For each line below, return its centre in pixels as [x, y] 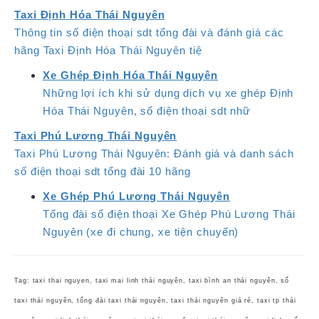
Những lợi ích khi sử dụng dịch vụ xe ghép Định [168, 93]
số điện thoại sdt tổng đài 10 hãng [103, 172]
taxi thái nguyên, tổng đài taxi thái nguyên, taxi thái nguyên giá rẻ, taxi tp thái [155, 301]
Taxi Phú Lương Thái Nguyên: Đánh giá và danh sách [155, 154]
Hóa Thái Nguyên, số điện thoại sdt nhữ [147, 111]
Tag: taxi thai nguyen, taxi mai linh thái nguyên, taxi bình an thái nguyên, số [152, 281]
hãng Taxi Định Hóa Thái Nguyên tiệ [108, 51]
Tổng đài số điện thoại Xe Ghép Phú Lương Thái [169, 214]
